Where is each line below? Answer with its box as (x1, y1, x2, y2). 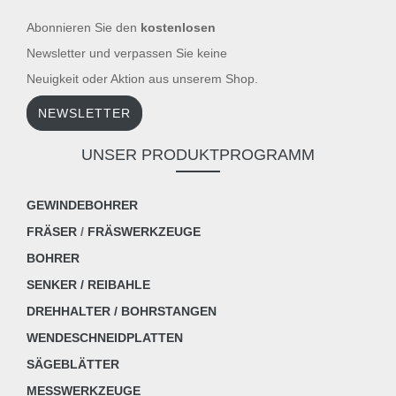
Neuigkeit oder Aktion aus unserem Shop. (27, 71, 262, 86)
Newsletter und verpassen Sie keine (27, 45, 231, 60)
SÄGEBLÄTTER (27, 356, 119, 371)
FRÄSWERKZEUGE (88, 224, 201, 239)
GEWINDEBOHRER (27, 197, 138, 212)
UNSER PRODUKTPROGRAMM (81, 145, 315, 164)
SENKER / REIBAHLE (27, 277, 150, 292)
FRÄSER (27, 224, 77, 239)
